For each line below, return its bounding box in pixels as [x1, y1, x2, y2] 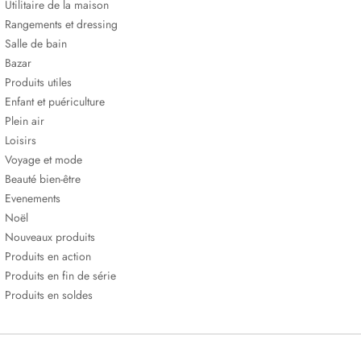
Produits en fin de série [5, 268, 116, 284]
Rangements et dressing [5, 17, 118, 33]
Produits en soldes [5, 288, 93, 304]
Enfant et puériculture [5, 94, 105, 110]
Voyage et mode [5, 152, 82, 168]
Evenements [5, 191, 60, 207]
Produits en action [5, 249, 91, 265]
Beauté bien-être [5, 172, 81, 188]
